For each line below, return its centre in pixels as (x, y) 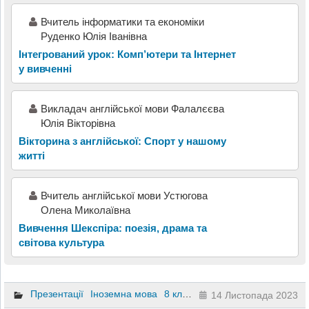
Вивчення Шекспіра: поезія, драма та (112, 228)
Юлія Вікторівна (78, 123)
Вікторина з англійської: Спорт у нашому (122, 141)
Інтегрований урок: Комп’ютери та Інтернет (127, 54)
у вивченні (45, 68)
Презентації (57, 294)
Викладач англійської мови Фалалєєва (132, 108)
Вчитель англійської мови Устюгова (124, 195)
